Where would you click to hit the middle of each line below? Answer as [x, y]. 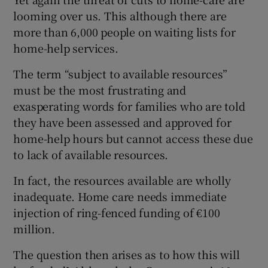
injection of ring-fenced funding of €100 [117, 212]
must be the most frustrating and [100, 90]
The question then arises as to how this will [127, 254]
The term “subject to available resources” [121, 74]
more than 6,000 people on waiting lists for [124, 32]
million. [34, 229]
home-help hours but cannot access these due [133, 138]
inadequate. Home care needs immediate [120, 196]
